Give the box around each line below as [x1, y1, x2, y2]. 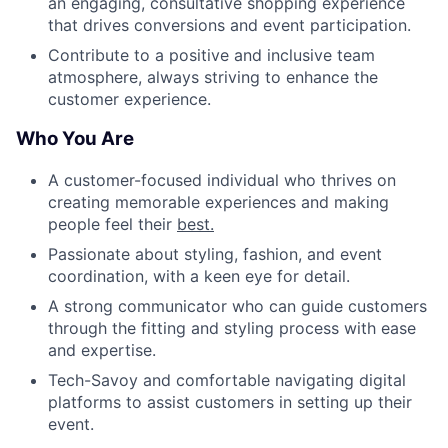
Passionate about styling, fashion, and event [48, 244, 382, 265]
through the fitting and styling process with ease [48, 318, 416, 339]
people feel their [48, 214, 177, 235]
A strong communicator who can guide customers [48, 296, 427, 317]
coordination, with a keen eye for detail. [48, 266, 350, 287]
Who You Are [16, 127, 134, 151]
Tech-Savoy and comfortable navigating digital [48, 370, 406, 391]
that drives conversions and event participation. [48, 14, 411, 35]
